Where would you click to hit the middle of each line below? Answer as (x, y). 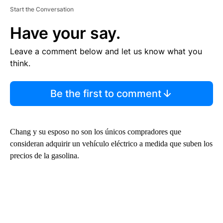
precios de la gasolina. (45, 156)
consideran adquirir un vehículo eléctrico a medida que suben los (111, 144)
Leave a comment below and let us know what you (106, 52)
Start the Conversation (42, 9)
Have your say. (65, 33)
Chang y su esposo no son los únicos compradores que (96, 132)
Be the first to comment (106, 94)
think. (20, 63)
